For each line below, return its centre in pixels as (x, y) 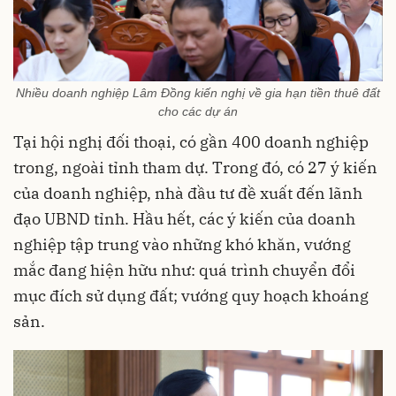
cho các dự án (198, 112)
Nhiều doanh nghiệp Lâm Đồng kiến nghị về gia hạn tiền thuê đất (198, 93)
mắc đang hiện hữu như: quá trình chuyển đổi (184, 270)
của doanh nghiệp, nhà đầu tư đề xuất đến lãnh (188, 194)
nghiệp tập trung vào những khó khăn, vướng (182, 245)
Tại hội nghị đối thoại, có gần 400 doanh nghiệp (191, 142)
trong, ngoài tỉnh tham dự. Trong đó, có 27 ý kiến (195, 168)
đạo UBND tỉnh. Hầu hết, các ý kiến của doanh (184, 219)
